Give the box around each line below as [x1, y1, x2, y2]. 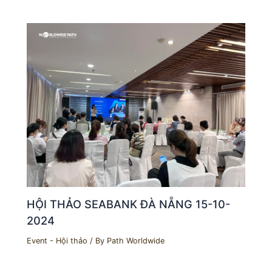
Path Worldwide [107, 236, 165, 246]
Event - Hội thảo [27, 236, 88, 246]
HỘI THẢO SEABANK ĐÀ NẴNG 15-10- [27, 197, 231, 211]
